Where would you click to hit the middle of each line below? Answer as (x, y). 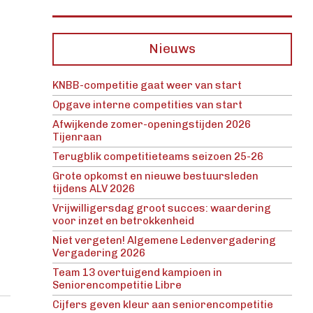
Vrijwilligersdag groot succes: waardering (161, 209)
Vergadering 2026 (99, 253)
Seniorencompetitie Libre (117, 285)
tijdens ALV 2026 (93, 189)
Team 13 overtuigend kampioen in (137, 273)
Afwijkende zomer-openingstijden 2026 (151, 125)
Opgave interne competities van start (147, 105)
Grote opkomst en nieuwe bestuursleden (155, 176)
